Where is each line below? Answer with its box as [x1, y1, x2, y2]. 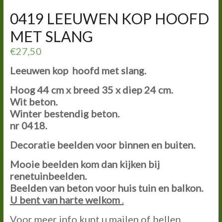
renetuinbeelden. [9, 170, 87, 182]
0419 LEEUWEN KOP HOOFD [9, 9, 209, 27]
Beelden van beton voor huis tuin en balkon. [9, 182, 203, 194]
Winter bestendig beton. [9, 108, 119, 119]
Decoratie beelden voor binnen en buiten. [9, 139, 195, 151]
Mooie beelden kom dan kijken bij [9, 158, 160, 170]
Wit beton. [9, 96, 57, 108]
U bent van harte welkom [9, 194, 120, 206]
